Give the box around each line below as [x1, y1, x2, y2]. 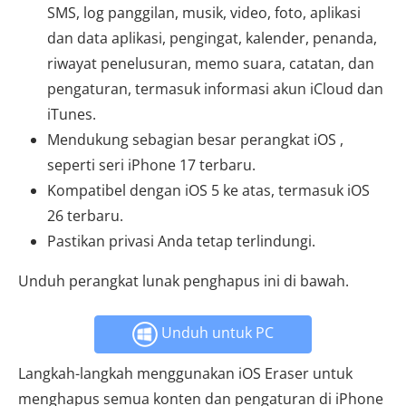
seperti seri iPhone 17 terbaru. [47, 154, 256, 175]
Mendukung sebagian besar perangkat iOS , [47, 129, 343, 150]
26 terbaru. [47, 205, 123, 226]
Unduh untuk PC [158, 322, 274, 343]
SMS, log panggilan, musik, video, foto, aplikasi [47, 2, 361, 23]
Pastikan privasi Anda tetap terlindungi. [47, 230, 315, 251]
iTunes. [47, 103, 96, 124]
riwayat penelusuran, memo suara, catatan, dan [47, 53, 374, 73]
